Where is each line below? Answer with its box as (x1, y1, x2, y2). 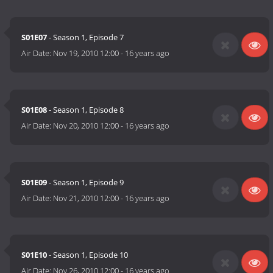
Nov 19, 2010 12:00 (53, 48, 119, 59)
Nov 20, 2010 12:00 (53, 120, 119, 132)
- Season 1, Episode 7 (47, 32, 124, 43)
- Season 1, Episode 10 (47, 249, 129, 261)
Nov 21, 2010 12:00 (53, 193, 119, 204)
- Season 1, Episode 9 (47, 177, 124, 188)
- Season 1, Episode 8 (47, 104, 124, 116)
